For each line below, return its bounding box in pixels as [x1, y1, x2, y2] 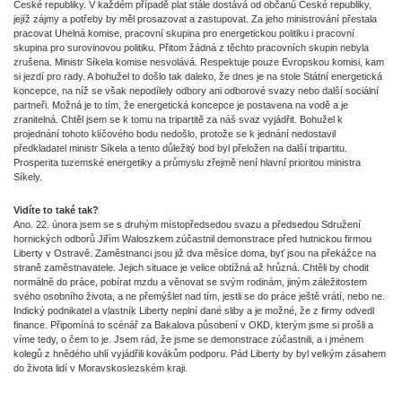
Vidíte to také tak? [13, 205, 101, 215]
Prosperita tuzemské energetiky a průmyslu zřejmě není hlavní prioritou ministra [13, 157, 361, 168]
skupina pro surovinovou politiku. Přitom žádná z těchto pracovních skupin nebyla [13, 42, 369, 53]
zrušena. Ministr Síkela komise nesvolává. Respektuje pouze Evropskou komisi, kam [13, 57, 384, 67]
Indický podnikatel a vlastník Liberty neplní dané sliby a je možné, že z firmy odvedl [13, 305, 374, 316]
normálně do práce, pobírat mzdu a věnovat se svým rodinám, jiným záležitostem [13, 276, 367, 287]
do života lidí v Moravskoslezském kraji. [13, 363, 190, 373]
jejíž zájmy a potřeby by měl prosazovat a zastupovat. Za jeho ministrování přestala [13, 13, 377, 24]
